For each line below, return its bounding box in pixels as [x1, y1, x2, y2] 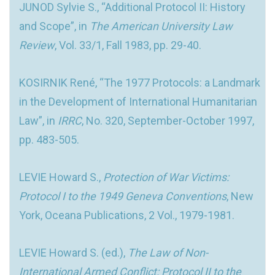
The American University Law [90, 19, 233, 33]
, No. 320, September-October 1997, [82, 114, 254, 127]
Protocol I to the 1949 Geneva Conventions [19, 189, 227, 203]
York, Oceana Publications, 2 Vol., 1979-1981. [19, 208, 234, 222]
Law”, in [19, 114, 58, 127]
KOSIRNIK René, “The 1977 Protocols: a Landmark [19, 76, 260, 89]
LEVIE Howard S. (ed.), [19, 246, 128, 259]
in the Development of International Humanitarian [19, 95, 257, 108]
